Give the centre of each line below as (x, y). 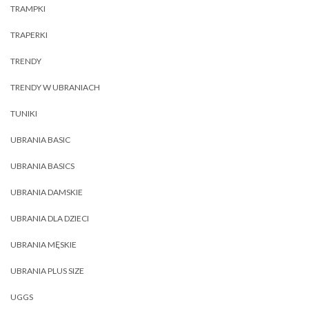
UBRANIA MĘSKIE (43, 245)
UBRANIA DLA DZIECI (50, 218)
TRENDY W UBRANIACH (55, 87)
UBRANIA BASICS (42, 166)
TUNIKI (24, 113)
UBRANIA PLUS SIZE (47, 271)
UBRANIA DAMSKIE (47, 192)
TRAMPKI (28, 9)
